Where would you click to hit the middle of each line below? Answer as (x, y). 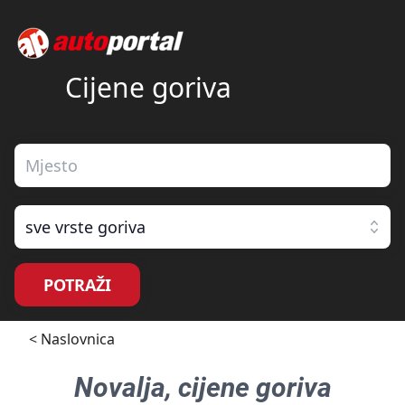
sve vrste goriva (85, 227)
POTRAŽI (77, 285)
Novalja (119, 387)
